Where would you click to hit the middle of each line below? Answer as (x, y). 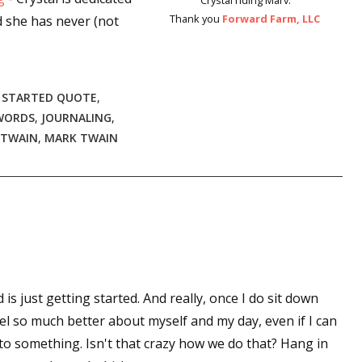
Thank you (196, 19)
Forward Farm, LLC (272, 19)
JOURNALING (76, 118)
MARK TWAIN (81, 138)
